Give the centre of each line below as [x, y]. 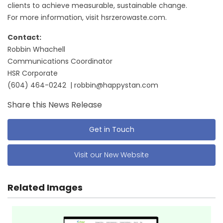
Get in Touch [111, 130]
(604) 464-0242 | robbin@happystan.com [83, 85]
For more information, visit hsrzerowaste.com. [87, 18]
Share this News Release [55, 105]
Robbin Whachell [36, 50]
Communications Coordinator [60, 61]
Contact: [24, 38]
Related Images [45, 188]
